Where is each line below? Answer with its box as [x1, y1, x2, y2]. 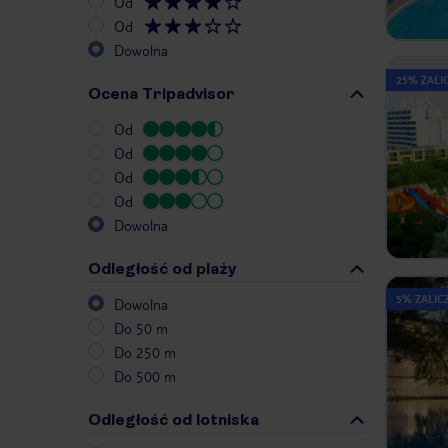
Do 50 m [114, 319, 168, 338]
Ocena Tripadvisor [88, 84, 235, 104]
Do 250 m [114, 343, 176, 362]
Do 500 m [114, 367, 176, 386]
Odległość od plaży [88, 259, 236, 279]
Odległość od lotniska [88, 410, 259, 430]
